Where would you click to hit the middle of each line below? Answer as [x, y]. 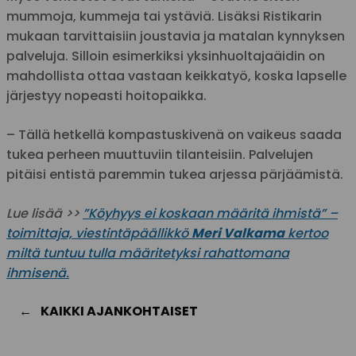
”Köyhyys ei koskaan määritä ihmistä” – [210, 213]
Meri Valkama [238, 233]
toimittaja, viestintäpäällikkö [99, 233]
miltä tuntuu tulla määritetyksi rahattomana [148, 253]
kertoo [306, 233]
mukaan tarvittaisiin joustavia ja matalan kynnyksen [176, 36]
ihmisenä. [38, 273]
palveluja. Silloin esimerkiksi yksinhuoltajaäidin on [166, 56]
